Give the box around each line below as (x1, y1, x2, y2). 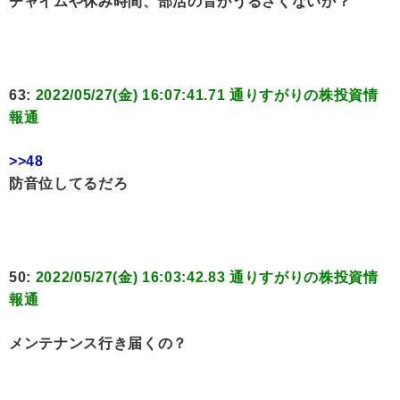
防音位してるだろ (9, 175, 129, 191)
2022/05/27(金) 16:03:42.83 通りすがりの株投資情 (35, 269, 379, 285)
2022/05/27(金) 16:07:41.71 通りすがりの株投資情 (35, 87, 379, 103)
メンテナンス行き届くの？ (9, 335, 187, 351)
